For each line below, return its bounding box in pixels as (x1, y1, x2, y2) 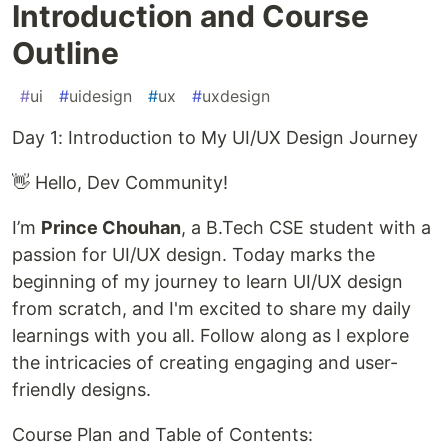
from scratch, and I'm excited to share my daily (12, 298, 411, 320)
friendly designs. (12, 379, 151, 401)
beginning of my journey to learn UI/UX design (12, 271, 403, 293)
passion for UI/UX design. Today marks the (12, 244, 375, 266)
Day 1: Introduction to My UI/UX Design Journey (12, 127, 418, 149)
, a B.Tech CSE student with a (181, 217, 431, 239)
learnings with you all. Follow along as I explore (12, 325, 409, 347)
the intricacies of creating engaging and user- (12, 352, 398, 374)
